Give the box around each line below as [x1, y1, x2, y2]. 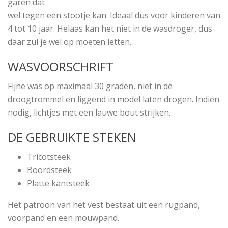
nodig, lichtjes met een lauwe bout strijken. [8, 107, 170, 118]
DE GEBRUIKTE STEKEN [8, 129, 136, 146]
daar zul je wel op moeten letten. [8, 36, 131, 47]
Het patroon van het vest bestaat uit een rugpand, [8, 199, 200, 210]
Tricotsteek [26, 151, 71, 162]
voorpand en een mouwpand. [8, 212, 119, 223]
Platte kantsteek [26, 178, 90, 189]
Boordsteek [26, 164, 72, 176]
